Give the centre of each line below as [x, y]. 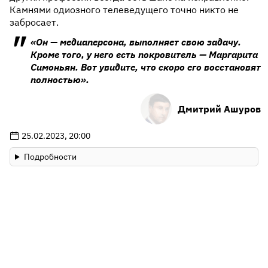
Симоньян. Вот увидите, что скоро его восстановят [146, 67]
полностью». [60, 80]
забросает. [34, 22]
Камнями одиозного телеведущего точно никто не [124, 10]
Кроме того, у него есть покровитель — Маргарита [144, 54]
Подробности [50, 157]
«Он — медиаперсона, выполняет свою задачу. [136, 42]
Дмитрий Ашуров [219, 109]
